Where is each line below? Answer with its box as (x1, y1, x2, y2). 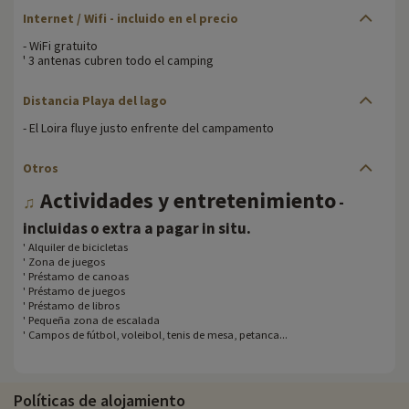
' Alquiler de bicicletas (23, 239, 128, 254)
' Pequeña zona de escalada (23, 312, 160, 327)
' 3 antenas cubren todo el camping (23, 51, 214, 68)
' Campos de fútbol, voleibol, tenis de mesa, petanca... (23, 327, 288, 341)
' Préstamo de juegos (23, 283, 125, 298)
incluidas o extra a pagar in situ (23, 217, 246, 238)
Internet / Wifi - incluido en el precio (23, 9, 238, 26)
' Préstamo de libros (23, 298, 120, 312)
